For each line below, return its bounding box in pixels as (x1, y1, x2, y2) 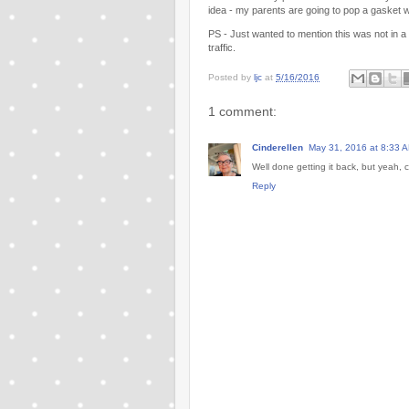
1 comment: (208, 103, 277, 119)
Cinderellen (252, 142, 303, 153)
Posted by (208, 71, 254, 82)
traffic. (208, 41, 236, 53)
